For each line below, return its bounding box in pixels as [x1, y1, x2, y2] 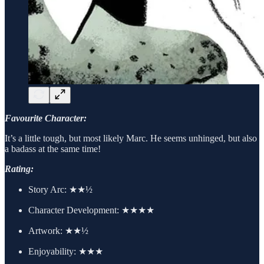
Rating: [5, 163, 34, 174]
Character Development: [28, 204, 119, 215]
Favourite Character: [5, 113, 87, 123]
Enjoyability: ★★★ [28, 246, 103, 256]
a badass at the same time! [5, 143, 101, 154]
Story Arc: [28, 184, 67, 194]
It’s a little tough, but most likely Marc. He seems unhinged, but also [5, 133, 257, 143]
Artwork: [28, 225, 62, 236]
